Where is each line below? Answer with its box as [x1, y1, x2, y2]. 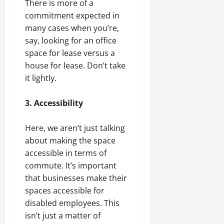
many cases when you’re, [25, 22, 119, 34]
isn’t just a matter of [25, 210, 100, 221]
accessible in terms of [25, 147, 106, 159]
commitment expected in [25, 10, 119, 21]
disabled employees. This [25, 197, 119, 209]
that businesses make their [25, 172, 127, 184]
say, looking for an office [25, 35, 116, 46]
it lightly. [25, 72, 56, 84]
